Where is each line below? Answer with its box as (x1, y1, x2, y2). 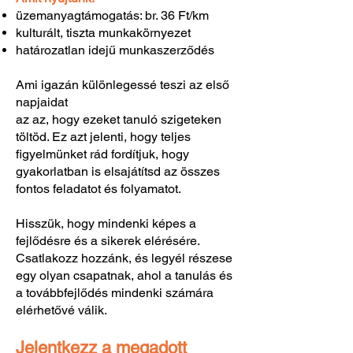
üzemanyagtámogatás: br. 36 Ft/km (16, 8, 209, 23)
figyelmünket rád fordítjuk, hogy (16, 147, 189, 162)
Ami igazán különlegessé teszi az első (16, 77, 229, 92)
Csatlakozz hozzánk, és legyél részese (16, 251, 232, 266)
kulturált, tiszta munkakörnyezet (16, 25, 191, 40)
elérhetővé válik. (16, 303, 107, 318)
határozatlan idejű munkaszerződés (16, 43, 214, 58)
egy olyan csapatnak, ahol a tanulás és (16, 268, 232, 283)
